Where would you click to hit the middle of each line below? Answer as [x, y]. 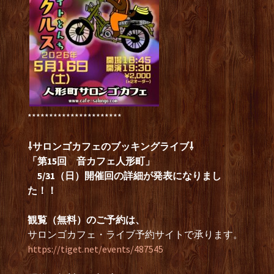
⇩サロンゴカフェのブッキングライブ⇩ [111, 146]
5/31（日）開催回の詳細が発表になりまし [124, 176]
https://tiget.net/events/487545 [95, 249]
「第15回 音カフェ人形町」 [91, 161]
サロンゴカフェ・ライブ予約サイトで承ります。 [135, 235]
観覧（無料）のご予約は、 [86, 220]
